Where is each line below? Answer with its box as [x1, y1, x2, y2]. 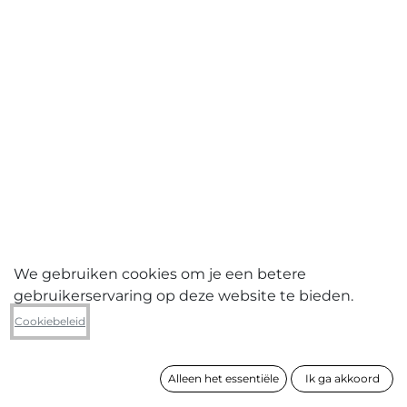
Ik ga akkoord [304, 372, 380, 386]
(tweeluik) [14, 344, 114, 370]
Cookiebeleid [15, 314, 85, 329]
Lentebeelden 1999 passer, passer [14, 321, 356, 346]
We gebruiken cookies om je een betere [14, 265, 306, 283]
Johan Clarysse [14, 293, 184, 322]
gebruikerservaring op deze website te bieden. [14, 287, 353, 305]
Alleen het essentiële [168, 372, 280, 386]
